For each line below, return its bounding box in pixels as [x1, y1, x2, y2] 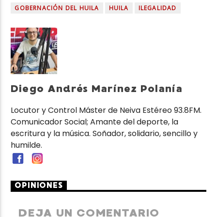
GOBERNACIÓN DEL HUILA [15, 3, 99, 12]
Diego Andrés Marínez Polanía [11, 82, 183, 95]
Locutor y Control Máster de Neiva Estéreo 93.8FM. [11, 105, 202, 116]
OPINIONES [15, 181, 63, 190]
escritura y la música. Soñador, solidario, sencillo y [11, 128, 198, 139]
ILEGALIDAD [138, 3, 177, 12]
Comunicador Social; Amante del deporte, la [11, 116, 179, 128]
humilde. [11, 139, 43, 151]
